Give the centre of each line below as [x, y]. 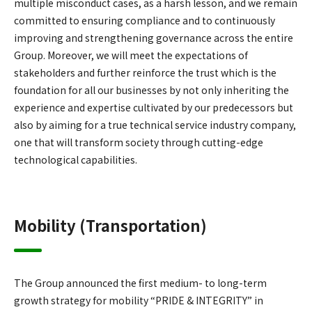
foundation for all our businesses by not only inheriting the [151, 89]
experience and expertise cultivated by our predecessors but [154, 107]
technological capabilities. [76, 159]
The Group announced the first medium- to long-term [140, 282]
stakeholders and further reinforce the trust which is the [145, 72]
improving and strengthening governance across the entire [154, 37]
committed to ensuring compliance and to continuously [145, 20]
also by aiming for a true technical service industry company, [155, 124]
